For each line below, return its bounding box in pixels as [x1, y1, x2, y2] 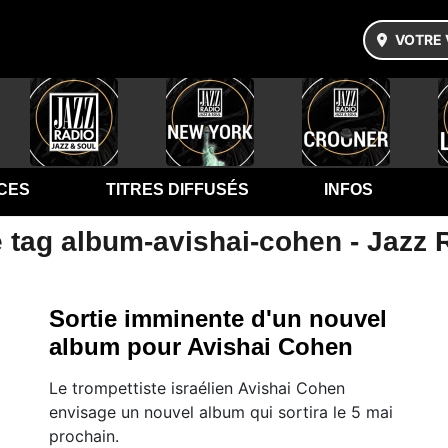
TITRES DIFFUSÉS [105, 181, 249, 198]
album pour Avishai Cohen [49, 333, 353, 360]
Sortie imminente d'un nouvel [49, 305, 387, 332]
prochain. [49, 426, 119, 446]
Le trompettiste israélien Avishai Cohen [49, 378, 345, 398]
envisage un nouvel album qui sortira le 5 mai [49, 402, 393, 422]
